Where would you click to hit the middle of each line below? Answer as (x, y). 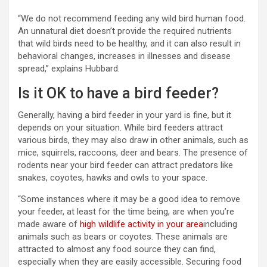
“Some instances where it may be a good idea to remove (129, 199)
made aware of (49, 224)
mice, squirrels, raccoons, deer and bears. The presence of (133, 153)
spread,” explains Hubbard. (69, 69)
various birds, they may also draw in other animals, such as (133, 140)
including (220, 224)
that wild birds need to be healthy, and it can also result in (129, 44)
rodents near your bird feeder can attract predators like (125, 165)
